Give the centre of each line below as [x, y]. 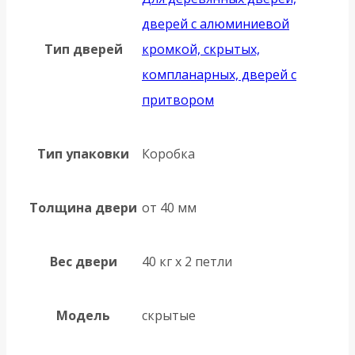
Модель [83, 315]
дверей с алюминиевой [216, 23]
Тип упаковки [83, 153]
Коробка [168, 153]
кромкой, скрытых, [201, 49]
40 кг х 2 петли [187, 261]
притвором [178, 99]
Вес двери [83, 261]
